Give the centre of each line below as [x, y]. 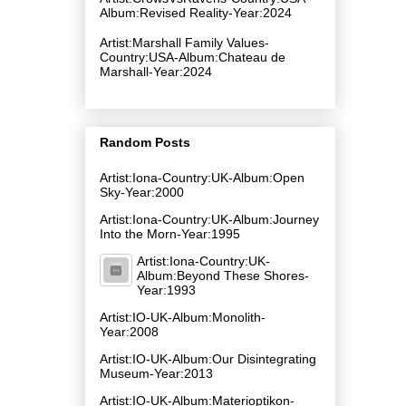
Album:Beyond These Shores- [223, 275]
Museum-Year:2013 [156, 373]
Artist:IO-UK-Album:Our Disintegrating [208, 358]
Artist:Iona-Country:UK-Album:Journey [209, 219]
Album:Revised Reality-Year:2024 [196, 12]
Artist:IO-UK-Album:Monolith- [183, 317]
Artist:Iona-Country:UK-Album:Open [202, 177]
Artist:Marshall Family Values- [184, 42]
